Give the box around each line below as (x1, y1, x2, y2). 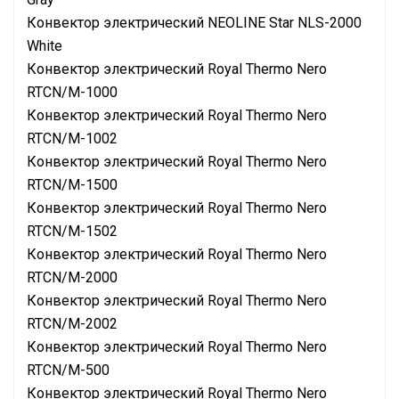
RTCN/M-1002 (27, 130, 118, 147)
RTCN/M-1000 (27, 84, 118, 101)
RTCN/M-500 (27, 362, 110, 379)
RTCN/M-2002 (27, 315, 118, 332)
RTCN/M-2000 (27, 269, 118, 286)
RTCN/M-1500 (27, 176, 118, 193)
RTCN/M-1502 (27, 223, 118, 240)
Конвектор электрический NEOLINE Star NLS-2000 (27, 14, 362, 31)
